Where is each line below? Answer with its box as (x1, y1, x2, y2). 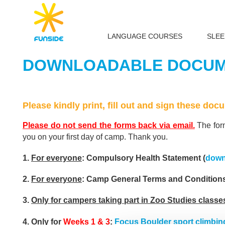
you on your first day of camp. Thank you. (23, 132, 168, 141)
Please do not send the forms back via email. (23, 121, 195, 130)
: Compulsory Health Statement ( (82, 153, 205, 162)
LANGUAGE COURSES (107, 32, 182, 40)
